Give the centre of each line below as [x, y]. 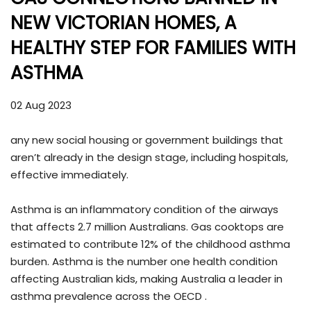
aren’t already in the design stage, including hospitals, [149, 158]
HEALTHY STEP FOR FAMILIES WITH [153, 48]
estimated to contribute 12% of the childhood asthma [150, 244]
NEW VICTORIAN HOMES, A [124, 23]
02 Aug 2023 [41, 106]
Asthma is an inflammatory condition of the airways [144, 210]
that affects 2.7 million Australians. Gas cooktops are [147, 227]
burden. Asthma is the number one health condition [144, 262]
